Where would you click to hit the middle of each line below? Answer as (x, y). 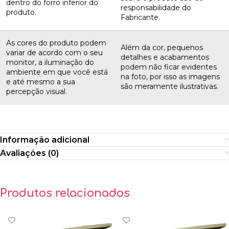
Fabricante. (140, 18)
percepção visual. (37, 92)
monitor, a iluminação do (50, 63)
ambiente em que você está (57, 72)
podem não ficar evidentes (169, 67)
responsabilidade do (156, 8)
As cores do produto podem (56, 43)
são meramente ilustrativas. (169, 87)
